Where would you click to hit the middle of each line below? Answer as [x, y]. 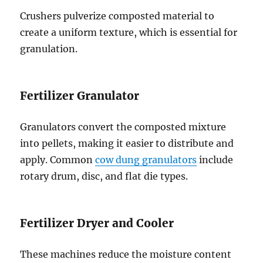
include [215, 160]
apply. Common [58, 160]
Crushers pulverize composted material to [117, 16]
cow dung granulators [146, 160]
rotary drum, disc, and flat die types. [104, 176]
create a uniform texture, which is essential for [129, 33]
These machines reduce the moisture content [126, 254]
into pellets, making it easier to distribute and [127, 144]
